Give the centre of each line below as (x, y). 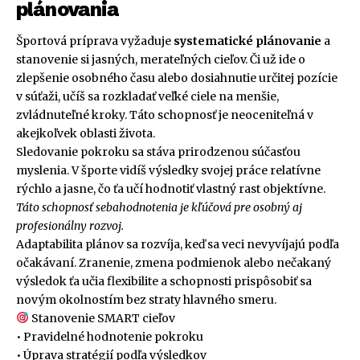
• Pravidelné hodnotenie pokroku (110, 336)
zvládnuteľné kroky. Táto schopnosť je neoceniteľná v (165, 115)
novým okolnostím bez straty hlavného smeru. (146, 299)
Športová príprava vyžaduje (95, 41)
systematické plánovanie (247, 41)
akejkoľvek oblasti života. (86, 133)
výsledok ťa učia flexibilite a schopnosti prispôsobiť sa (164, 281)
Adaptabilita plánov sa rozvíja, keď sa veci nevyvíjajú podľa (178, 244)
